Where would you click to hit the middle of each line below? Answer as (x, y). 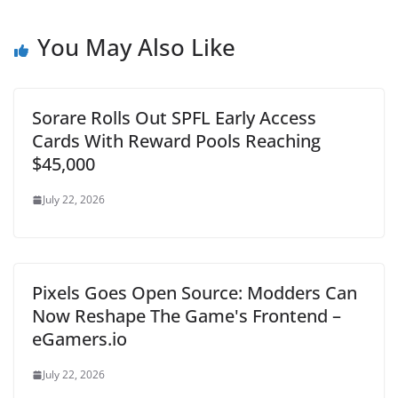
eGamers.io (80, 339)
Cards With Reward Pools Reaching (176, 141)
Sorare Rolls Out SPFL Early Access (174, 118)
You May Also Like (136, 47)
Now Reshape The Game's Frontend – (187, 316)
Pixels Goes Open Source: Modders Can (195, 293)
